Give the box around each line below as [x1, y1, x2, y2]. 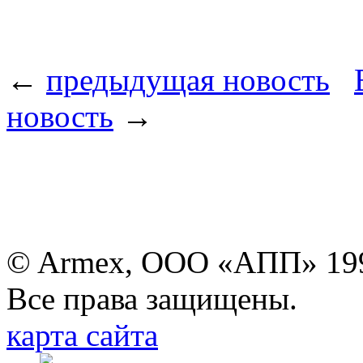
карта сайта [6, 317, 158, 352]
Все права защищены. [6, 280, 297, 316]
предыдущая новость [46, 62, 330, 97]
